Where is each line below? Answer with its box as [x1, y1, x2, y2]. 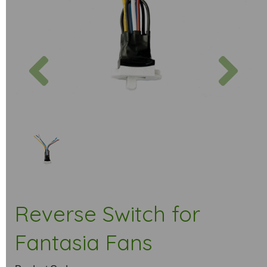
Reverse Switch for [15, 200, 200, 227]
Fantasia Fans [15, 229, 153, 256]
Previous [51, 47, 98, 61]
